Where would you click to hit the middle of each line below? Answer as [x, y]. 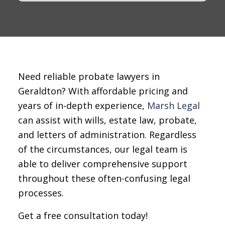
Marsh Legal [173, 106]
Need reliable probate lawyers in [89, 77]
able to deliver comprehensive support [102, 164]
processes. [41, 193]
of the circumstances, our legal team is [102, 149]
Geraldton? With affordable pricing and [103, 91]
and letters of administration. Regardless [107, 135]
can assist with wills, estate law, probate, [107, 120]
